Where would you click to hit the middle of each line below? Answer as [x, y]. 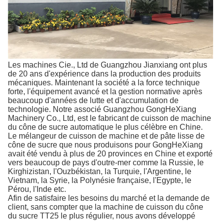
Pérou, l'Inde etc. [37, 189]
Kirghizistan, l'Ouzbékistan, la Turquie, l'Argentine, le [100, 171]
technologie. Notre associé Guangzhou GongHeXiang [102, 109]
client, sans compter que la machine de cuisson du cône [106, 207]
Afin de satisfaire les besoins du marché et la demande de [109, 198]
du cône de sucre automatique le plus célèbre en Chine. [105, 127]
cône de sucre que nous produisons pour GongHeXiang [105, 145]
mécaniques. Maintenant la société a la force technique [104, 82]
